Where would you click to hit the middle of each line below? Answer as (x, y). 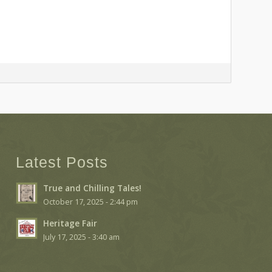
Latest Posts (62, 162)
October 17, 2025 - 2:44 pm (91, 202)
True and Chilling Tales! (93, 188)
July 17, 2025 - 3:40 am (82, 237)
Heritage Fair (70, 223)
